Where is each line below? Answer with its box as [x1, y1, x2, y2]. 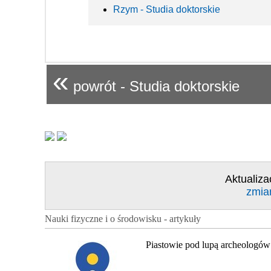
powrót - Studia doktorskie [69, 77, 240, 94]
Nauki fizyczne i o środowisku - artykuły [45, 213, 201, 224]
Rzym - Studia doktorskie [113, 4, 220, 15]
